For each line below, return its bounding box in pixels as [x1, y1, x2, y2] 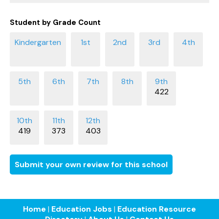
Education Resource [117, 203, 196, 214]
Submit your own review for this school [15, 159, 168, 170]
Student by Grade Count [10, 17, 101, 27]
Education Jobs [51, 203, 112, 214]
